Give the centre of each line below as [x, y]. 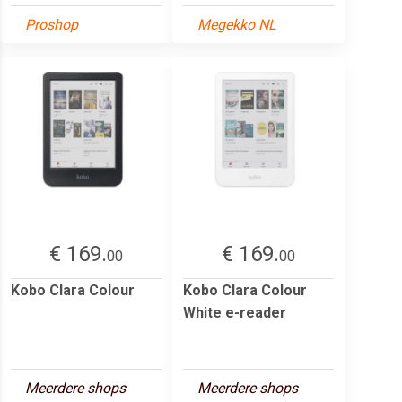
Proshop [52, 24]
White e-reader [235, 312]
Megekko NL [237, 24]
